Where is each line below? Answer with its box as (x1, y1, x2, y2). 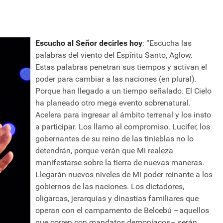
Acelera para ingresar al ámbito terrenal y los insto (35, 110, 211, 120)
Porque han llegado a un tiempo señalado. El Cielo (35, 86, 212, 96)
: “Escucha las (142, 38, 192, 48)
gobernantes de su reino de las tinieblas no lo (35, 134, 194, 144)
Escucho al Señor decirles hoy (35, 38, 142, 48)
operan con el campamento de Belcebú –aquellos (35, 206, 209, 216)
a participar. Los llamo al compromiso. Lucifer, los (35, 122, 210, 132)
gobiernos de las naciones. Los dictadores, (35, 182, 184, 192)
